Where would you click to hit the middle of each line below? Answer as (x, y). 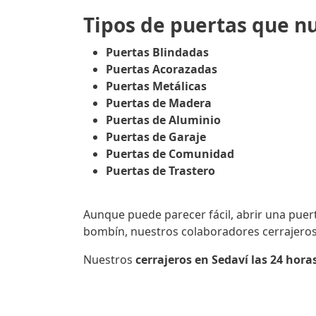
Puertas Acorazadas (162, 69)
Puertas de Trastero (160, 171)
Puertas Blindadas (157, 53)
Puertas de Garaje (156, 137)
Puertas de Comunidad (170, 154)
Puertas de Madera (159, 103)
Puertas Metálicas (156, 86)
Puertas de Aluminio (163, 120)
